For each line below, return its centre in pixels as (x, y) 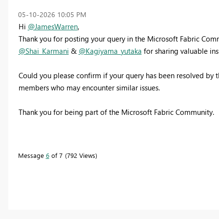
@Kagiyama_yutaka (110, 51)
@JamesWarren (53, 26)
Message (32, 155)
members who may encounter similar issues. (89, 87)
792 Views (81, 155)
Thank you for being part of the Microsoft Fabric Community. (116, 112)
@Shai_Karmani (44, 51)
